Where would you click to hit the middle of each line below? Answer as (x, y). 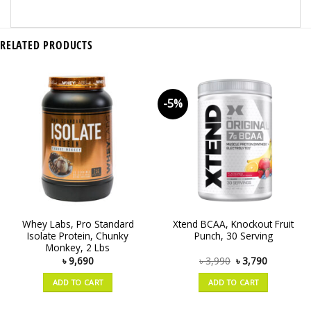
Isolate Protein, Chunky (78, 236)
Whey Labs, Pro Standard (78, 224)
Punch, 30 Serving (233, 236)
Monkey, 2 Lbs (78, 248)
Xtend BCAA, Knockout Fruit (233, 224)
